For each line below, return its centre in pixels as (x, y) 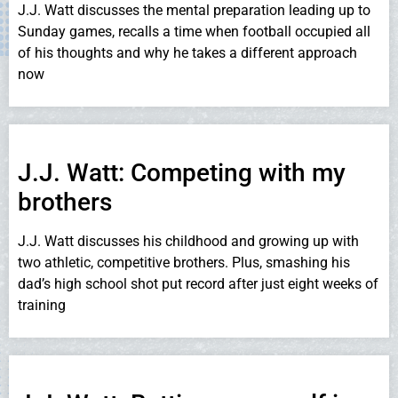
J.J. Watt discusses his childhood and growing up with (188, 241)
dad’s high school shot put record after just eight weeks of (198, 283)
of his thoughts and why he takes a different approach (187, 52)
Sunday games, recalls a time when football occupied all (194, 31)
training (42, 305)
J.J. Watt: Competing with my (182, 172)
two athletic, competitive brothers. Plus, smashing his (184, 262)
